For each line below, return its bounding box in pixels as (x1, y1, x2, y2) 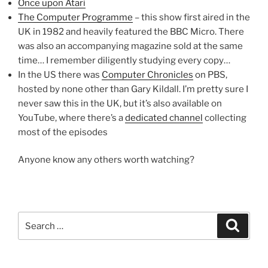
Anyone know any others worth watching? (18, 154, 194, 165)
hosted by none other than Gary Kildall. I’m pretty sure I (18, 83, 248, 95)
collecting (203, 112, 246, 123)
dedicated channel (125, 112, 203, 123)
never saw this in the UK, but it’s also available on (18, 98, 222, 109)
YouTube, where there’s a (18, 112, 125, 123)
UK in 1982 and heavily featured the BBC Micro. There (18, 26, 244, 37)
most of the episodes (18, 126, 108, 138)
